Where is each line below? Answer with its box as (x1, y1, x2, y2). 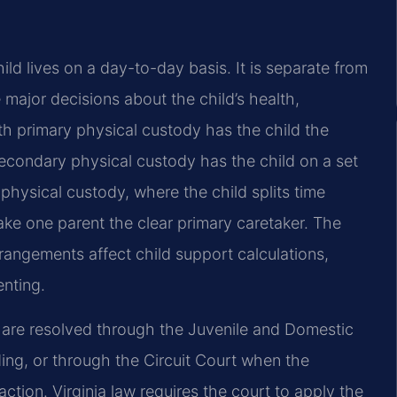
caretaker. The (232, 214, 341, 233)
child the (261, 121, 329, 140)
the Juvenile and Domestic (155, 319, 354, 339)
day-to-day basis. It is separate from (96, 58, 368, 78)
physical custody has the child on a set (66, 152, 358, 171)
